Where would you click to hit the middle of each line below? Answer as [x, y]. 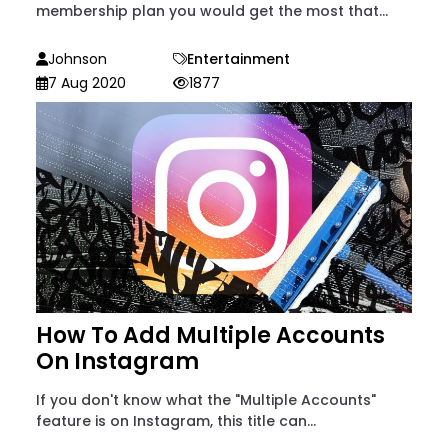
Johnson [77, 58]
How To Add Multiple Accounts [210, 336]
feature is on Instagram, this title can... [176, 421]
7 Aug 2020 [87, 82]
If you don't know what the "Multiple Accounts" [206, 400]
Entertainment [238, 58]
